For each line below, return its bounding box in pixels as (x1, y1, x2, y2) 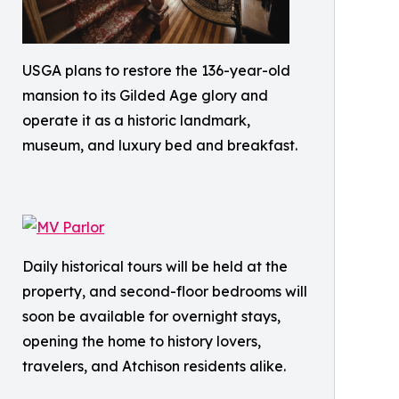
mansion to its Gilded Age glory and (22, 86, 268, 104)
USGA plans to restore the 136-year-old (22, 61, 290, 79)
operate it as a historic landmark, (22, 111, 250, 129)
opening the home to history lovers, (22, 332, 261, 350)
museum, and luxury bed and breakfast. (22, 136, 297, 154)
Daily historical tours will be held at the (22, 257, 288, 275)
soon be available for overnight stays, (22, 307, 281, 325)
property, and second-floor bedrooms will (22, 282, 307, 300)
